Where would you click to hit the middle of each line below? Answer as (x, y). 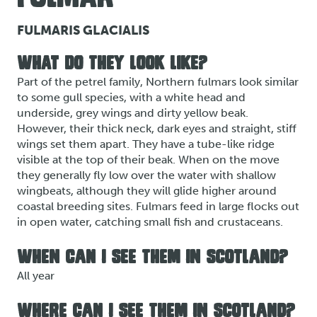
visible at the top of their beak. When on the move (148, 159)
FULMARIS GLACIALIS (83, 30)
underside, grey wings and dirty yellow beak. (133, 113)
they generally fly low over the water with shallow (146, 175)
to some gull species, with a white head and (131, 97)
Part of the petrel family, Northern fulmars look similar (158, 81)
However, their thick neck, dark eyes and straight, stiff (157, 128)
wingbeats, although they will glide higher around (147, 190)
